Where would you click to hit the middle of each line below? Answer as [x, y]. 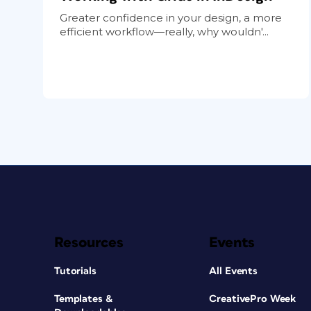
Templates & [84, 299]
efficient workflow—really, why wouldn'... [164, 31]
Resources [89, 242]
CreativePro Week [253, 299]
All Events [234, 271]
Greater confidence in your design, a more [171, 17]
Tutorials [75, 271]
